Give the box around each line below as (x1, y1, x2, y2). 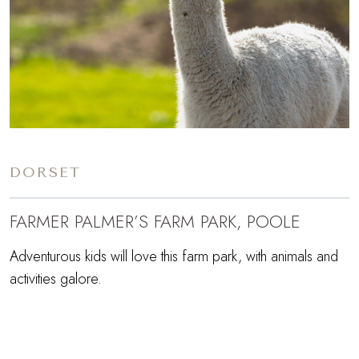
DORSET (10, 163, 81, 182)
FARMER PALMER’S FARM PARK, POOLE (10, 209, 301, 235)
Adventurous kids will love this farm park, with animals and (10, 246, 338, 268)
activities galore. (10, 268, 102, 290)
